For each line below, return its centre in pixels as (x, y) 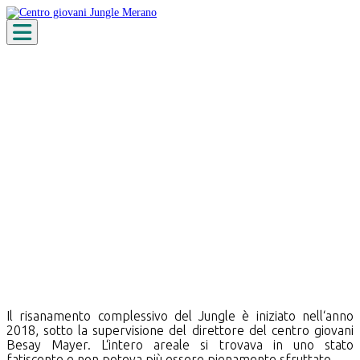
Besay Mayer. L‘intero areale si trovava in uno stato (180, 344)
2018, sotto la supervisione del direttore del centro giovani (180, 330)
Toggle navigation (53, 27)
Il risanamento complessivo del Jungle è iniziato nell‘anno (180, 315)
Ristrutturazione (93, 213)
